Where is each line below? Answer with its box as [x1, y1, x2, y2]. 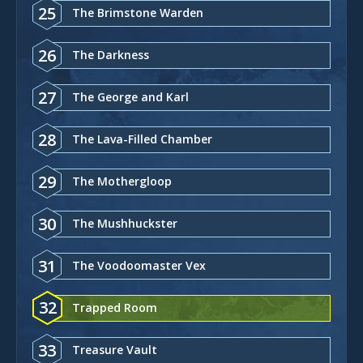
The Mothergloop [72, 173, 172, 189]
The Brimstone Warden [72, 4, 203, 20]
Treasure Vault [72, 341, 157, 357]
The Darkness [72, 46, 149, 62]
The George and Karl [72, 88, 189, 105]
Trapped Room [72, 299, 157, 315]
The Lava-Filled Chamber [72, 130, 212, 147]
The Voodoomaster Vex [72, 257, 206, 273]
